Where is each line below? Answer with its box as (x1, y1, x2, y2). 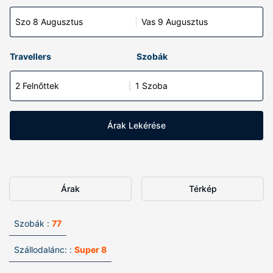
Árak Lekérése (107, 120, 166, 130)
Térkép (188, 183, 217, 194)
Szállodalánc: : (14, 244, 72, 255)
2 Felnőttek (15, 80, 59, 91)
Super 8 (74, 244, 107, 255)
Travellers (10, 51, 51, 62)
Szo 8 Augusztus (15, 16, 83, 27)
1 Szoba (135, 80, 168, 91)
